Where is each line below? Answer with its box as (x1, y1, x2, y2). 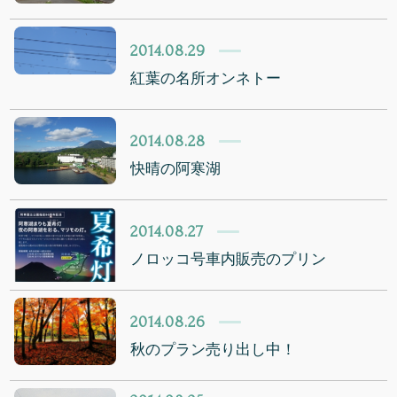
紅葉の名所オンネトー (130, 69, 282, 87)
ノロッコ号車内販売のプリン (130, 250, 327, 268)
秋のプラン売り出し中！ (130, 340, 297, 358)
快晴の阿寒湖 (130, 160, 222, 177)
